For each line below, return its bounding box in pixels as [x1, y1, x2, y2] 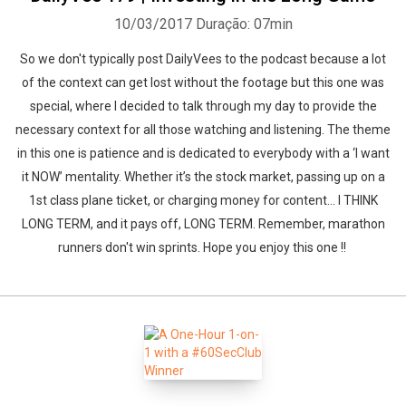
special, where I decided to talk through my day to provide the [29, 99, 377, 113]
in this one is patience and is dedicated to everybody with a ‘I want [16, 146, 390, 160]
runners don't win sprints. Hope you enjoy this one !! [57, 240, 349, 255]
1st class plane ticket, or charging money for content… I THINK [28, 193, 378, 208]
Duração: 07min [195, 15, 293, 33]
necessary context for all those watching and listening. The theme [15, 122, 391, 137]
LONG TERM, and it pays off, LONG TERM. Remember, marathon [21, 217, 385, 231]
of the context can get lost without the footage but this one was [22, 75, 384, 90]
